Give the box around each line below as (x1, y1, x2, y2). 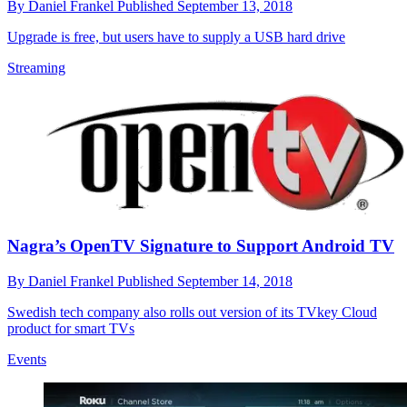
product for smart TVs (7, 320, 134, 336)
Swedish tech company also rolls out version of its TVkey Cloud (7, 303, 377, 320)
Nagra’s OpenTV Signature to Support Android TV (7, 235, 394, 255)
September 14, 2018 (177, 273, 293, 289)
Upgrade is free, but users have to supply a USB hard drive (7, 29, 345, 45)
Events (7, 351, 46, 367)
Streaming (7, 60, 65, 76)
